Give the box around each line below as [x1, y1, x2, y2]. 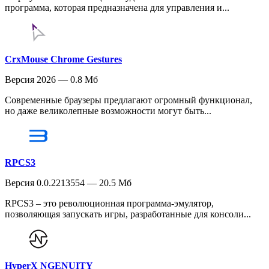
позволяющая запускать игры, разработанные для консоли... [5, 209, 251, 220]
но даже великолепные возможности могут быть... [5, 106, 211, 116]
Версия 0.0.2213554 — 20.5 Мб [5, 178, 131, 189]
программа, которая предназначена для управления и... [5, 2, 229, 13]
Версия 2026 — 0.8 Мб [5, 74, 98, 85]
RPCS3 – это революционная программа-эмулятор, [5, 198, 214, 209]
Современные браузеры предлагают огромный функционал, [5, 95, 252, 106]
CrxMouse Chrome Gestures [5, 54, 122, 65]
